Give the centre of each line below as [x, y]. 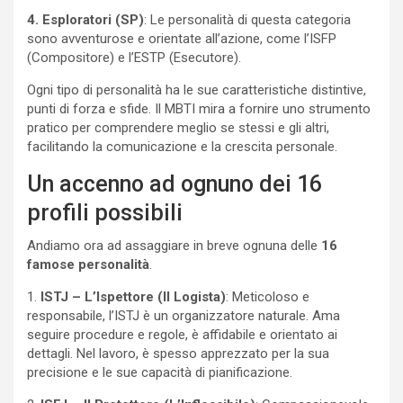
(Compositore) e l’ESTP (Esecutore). [134, 58]
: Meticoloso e [268, 297]
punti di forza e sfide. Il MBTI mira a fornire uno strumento [199, 109]
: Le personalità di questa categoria [247, 20]
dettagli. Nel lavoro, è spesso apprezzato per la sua [178, 354]
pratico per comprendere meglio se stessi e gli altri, [178, 128]
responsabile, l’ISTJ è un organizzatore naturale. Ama [184, 316]
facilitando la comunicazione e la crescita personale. [182, 147]
